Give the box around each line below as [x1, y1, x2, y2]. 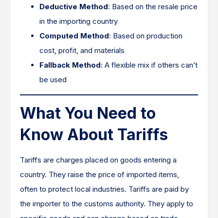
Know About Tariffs [20, 125, 168, 144]
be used [39, 75, 67, 84]
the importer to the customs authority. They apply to [20, 199, 193, 208]
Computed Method [39, 31, 109, 40]
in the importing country [39, 17, 118, 26]
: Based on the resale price [108, 2, 198, 11]
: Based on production [109, 31, 182, 40]
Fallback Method [39, 60, 101, 70]
